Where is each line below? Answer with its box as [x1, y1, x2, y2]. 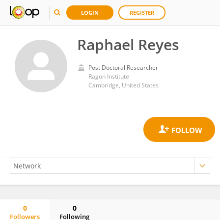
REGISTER [130, 9, 154, 16]
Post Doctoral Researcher [88, 63, 158, 72]
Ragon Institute [88, 72, 129, 81]
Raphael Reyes [77, 34, 179, 55]
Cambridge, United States [88, 81, 159, 89]
